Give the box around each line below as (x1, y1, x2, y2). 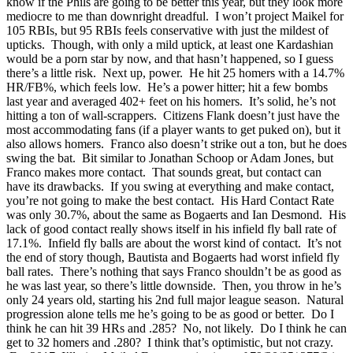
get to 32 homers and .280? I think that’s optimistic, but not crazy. (6, 335, 333, 349)
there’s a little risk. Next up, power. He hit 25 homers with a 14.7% (6, 65, 344, 80)
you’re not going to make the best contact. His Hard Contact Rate (6, 193, 334, 207)
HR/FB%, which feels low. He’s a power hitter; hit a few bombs (6, 80, 328, 94)
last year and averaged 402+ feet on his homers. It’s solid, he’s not (6, 94, 336, 108)
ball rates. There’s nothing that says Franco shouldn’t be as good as (6, 264, 341, 278)
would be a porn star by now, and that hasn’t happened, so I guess (6, 51, 333, 65)
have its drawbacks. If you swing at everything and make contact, (6, 179, 334, 193)
